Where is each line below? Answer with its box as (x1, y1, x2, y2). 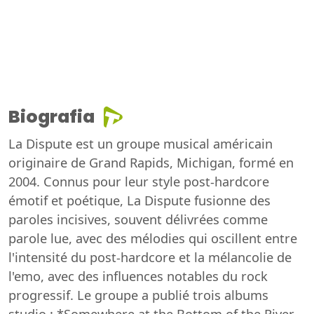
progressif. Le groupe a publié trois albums (8, 286, 268, 303)
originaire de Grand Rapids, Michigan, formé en (8, 153, 294, 171)
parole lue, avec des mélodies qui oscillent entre (8, 229, 297, 247)
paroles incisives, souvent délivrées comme (8, 210, 268, 228)
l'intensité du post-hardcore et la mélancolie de (8, 248, 292, 266)
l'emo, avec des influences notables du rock (8, 267, 268, 285)
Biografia (8, 104, 95, 129)
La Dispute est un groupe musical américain (8, 135, 273, 152)
